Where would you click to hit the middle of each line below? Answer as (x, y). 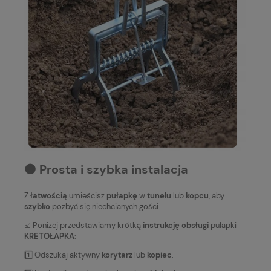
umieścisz (87, 196)
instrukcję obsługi (176, 226)
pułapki (223, 226)
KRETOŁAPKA (49, 237)
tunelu (159, 196)
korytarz (117, 255)
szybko (37, 207)
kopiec (159, 255)
